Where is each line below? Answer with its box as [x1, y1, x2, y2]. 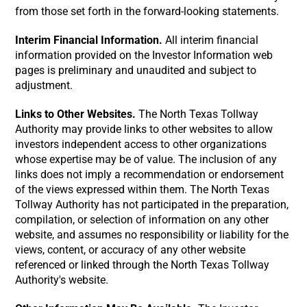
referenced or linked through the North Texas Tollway [15, 258, 270, 271]
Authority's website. [15, 273, 109, 286]
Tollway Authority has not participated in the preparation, [15, 198, 289, 211]
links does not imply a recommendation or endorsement [15, 168, 284, 181]
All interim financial [162, 34, 259, 47]
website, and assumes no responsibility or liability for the [15, 228, 289, 241]
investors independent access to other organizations [15, 138, 267, 151]
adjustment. [15, 79, 73, 92]
